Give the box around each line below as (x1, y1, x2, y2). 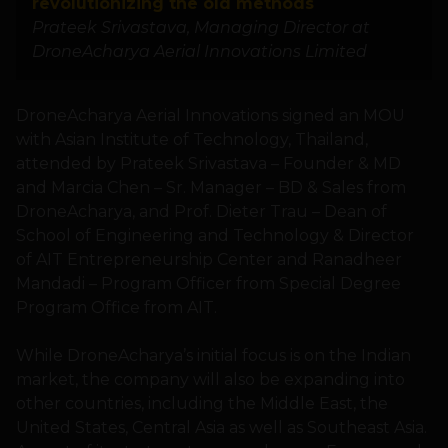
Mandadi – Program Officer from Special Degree (16, 274, 401, 294)
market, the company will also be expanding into (16, 370, 405, 390)
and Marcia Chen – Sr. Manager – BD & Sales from (16, 178, 406, 198)
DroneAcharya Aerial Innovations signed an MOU (16, 106, 405, 126)
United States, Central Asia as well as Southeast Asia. (16, 418, 427, 438)
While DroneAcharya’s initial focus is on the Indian (16, 346, 411, 366)
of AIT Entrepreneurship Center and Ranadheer (16, 250, 402, 270)
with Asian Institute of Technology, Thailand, (16, 130, 368, 150)
